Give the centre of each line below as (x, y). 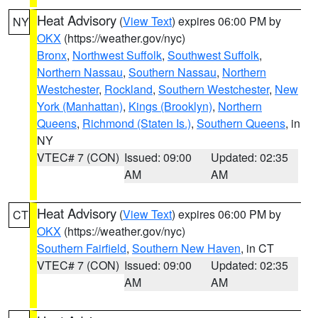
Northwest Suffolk (117, 55)
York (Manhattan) (80, 106)
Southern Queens (241, 123)
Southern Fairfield (82, 248)
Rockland (128, 89)
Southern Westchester (214, 89)
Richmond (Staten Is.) (137, 123)
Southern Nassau (172, 72)
